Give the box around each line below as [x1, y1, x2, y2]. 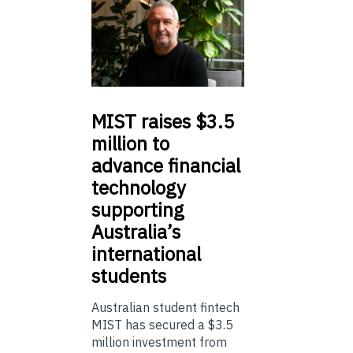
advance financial [91, 153, 240, 179]
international [91, 241, 201, 267]
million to [91, 131, 169, 157]
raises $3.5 [136, 109, 234, 135]
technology [91, 175, 186, 201]
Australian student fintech [91, 299, 240, 316]
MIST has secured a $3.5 [91, 317, 233, 333]
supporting [91, 197, 184, 223]
